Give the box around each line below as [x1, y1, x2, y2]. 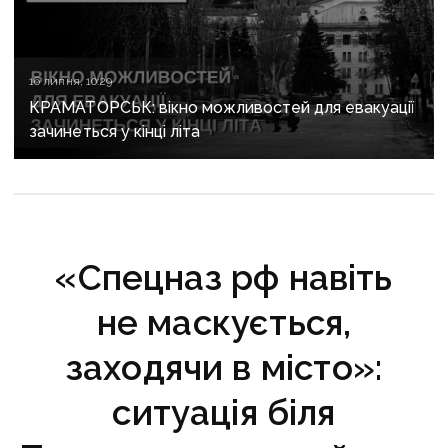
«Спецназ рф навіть [55, 256, 393, 298]
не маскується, [96, 301, 352, 343]
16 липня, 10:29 [29, 73, 112, 88]
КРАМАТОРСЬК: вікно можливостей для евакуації [29, 97, 415, 117]
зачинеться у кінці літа [29, 121, 200, 141]
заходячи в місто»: [65, 346, 383, 388]
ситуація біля [112, 391, 336, 433]
